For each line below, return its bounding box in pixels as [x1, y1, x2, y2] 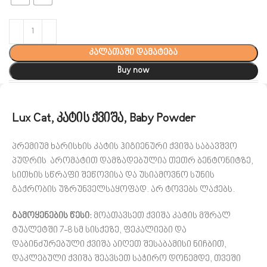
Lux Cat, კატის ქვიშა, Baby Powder [12, 111, 196, 126]
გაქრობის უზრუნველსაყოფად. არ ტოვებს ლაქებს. [12, 184, 235, 195]
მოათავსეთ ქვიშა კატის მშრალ [94, 210, 231, 221]
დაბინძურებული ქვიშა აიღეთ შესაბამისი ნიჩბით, [12, 239, 226, 250]
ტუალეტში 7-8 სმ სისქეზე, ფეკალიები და [12, 225, 187, 235]
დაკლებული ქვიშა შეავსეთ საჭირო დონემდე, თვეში [12, 253, 241, 264]
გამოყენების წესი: [12, 210, 94, 221]
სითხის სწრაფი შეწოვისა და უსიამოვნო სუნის [12, 170, 215, 181]
